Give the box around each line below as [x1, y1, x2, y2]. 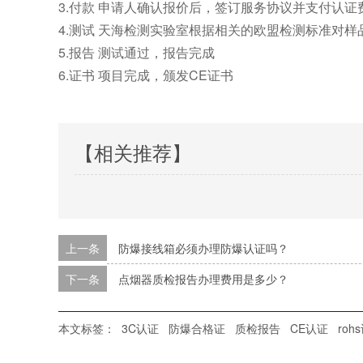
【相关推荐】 [75, 138, 191, 166]
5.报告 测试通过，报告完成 [58, 43, 215, 62]
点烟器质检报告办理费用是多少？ [118, 271, 288, 287]
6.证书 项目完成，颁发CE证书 [58, 66, 233, 84]
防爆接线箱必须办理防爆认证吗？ [118, 240, 288, 256]
